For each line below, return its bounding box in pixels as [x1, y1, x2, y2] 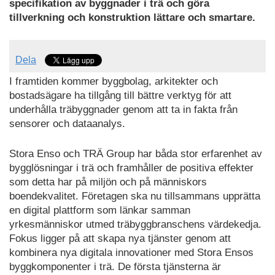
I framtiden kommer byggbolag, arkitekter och [9, 76, 218, 88]
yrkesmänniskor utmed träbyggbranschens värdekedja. [9, 218, 261, 230]
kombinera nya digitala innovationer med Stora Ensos [9, 246, 254, 258]
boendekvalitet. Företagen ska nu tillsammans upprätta [9, 190, 260, 202]
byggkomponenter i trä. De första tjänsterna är [9, 260, 221, 273]
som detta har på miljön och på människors [9, 176, 207, 188]
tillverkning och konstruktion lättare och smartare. [9, 11, 255, 23]
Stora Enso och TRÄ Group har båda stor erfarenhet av [9, 147, 262, 160]
